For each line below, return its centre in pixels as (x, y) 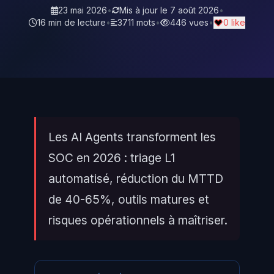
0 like (234, 22)
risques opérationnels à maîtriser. (138, 220)
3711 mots (136, 22)
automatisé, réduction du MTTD (136, 179)
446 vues (189, 22)
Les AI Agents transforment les (132, 137)
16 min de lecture (72, 22)
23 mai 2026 (82, 10)
